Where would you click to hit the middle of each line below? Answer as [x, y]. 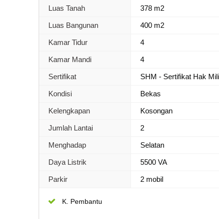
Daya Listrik [67, 162]
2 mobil [152, 179]
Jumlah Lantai [71, 128]
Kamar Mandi [70, 59]
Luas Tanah [67, 8]
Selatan [153, 145]
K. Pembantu [82, 201]
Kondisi [60, 93]
